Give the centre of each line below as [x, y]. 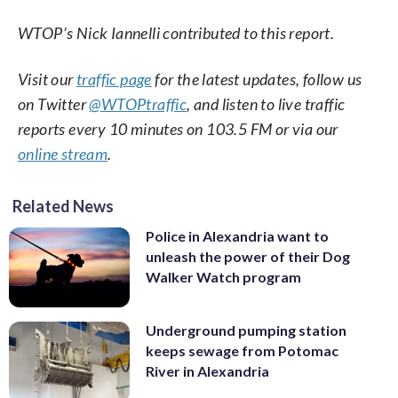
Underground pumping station [246, 330]
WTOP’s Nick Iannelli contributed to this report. [176, 32]
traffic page [114, 79]
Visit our [48, 79]
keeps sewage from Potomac [242, 351]
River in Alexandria [207, 371]
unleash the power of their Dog [248, 256]
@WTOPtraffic [138, 103]
